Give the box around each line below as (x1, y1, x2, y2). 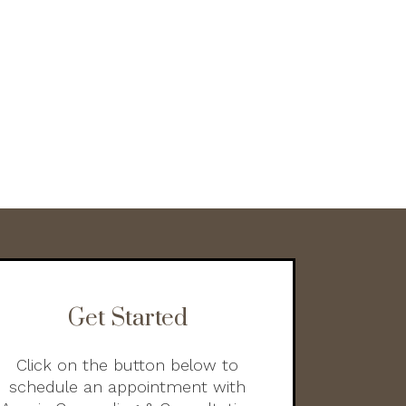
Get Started (67, 304, 188, 333)
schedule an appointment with (9, 377, 246, 396)
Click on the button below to (16, 355, 239, 374)
